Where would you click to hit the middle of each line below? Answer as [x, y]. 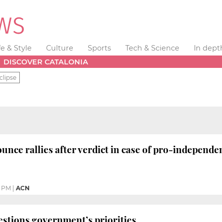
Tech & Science [152, 48]
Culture [60, 48]
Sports [99, 48]
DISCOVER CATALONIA [46, 62]
